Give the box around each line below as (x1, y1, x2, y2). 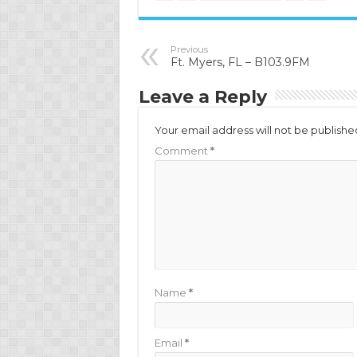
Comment (154, 144, 210, 157)
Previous (170, 44, 208, 55)
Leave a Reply (138, 86, 267, 108)
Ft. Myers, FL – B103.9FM (170, 55, 310, 69)
